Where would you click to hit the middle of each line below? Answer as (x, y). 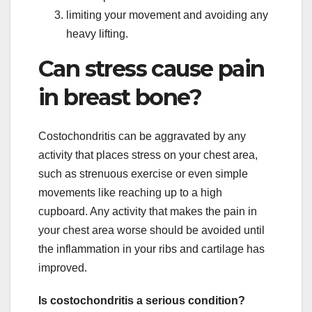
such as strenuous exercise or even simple (143, 174)
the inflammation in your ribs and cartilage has (151, 249)
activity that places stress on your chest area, (148, 155)
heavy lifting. (97, 33)
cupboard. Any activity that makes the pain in (148, 212)
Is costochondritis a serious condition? (142, 301)
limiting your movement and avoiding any (167, 15)
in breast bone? (120, 97)
